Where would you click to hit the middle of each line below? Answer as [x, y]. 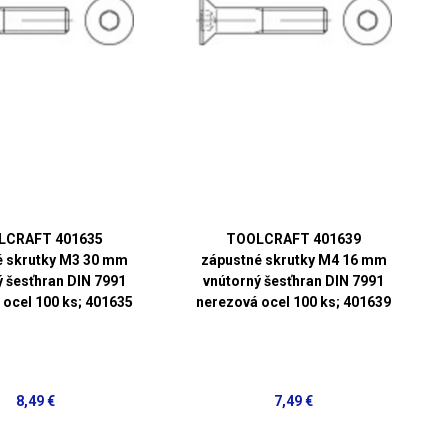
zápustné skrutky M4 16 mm [293, 259]
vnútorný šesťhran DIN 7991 [294, 280]
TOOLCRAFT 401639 [294, 238]
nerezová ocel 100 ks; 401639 [294, 301]
